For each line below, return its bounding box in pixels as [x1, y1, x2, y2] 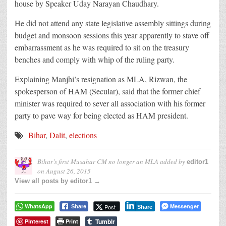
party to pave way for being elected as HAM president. [15, 109, 188, 121]
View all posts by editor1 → [15, 177, 100, 185]
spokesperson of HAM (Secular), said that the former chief [15, 85, 200, 96]
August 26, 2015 [46, 166, 91, 176]
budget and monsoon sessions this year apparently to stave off [15, 29, 209, 40]
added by [158, 156, 187, 166]
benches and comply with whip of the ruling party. [15, 53, 175, 65]
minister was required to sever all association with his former [15, 97, 205, 108]
